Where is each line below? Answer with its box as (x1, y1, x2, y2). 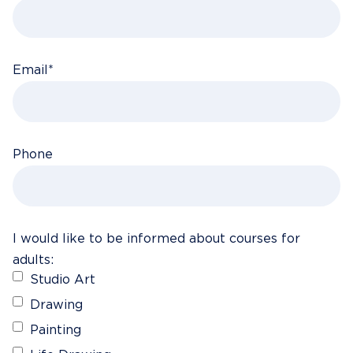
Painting (30, 324, 81, 336)
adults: (13, 254, 54, 266)
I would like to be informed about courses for (13, 232, 300, 245)
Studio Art (30, 273, 95, 286)
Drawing (30, 299, 83, 311)
